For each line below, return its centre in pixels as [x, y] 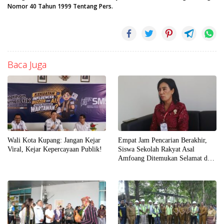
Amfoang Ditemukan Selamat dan [166, 158]
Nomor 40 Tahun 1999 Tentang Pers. [60, 6]
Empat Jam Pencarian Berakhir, [162, 140]
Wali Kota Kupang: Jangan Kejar [54, 140]
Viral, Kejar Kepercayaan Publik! [55, 149]
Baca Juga [27, 65]
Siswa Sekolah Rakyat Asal [156, 149]
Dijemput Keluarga [145, 167]
